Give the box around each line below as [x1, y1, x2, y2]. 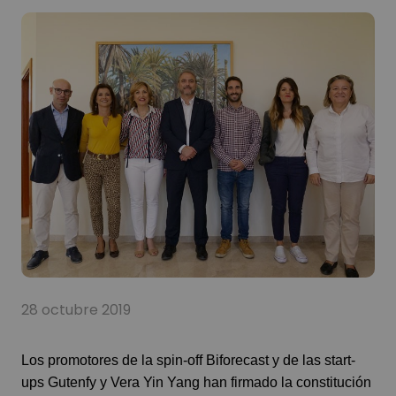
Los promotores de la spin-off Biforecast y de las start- [21, 352, 355, 368]
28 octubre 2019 [21, 299, 131, 320]
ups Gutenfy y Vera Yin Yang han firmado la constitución [21, 374, 371, 390]
